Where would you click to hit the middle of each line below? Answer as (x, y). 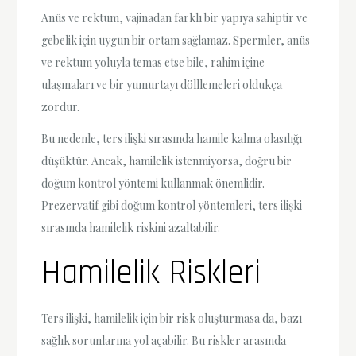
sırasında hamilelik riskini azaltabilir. (131, 227)
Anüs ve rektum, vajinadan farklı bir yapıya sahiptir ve (175, 18)
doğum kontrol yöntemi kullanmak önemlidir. (153, 183)
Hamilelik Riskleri (151, 273)
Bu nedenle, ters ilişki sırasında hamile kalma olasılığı (172, 138)
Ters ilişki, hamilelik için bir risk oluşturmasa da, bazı (172, 318)
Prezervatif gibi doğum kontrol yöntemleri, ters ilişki (172, 205)
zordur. (61, 107)
